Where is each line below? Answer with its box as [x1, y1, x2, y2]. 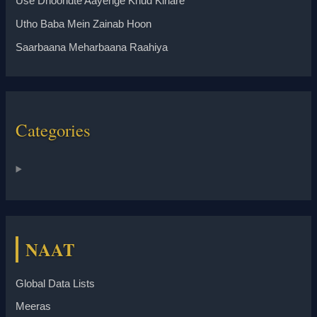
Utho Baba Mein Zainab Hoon [16, 18, 152, 30]
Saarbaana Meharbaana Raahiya [16, 42, 168, 54]
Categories [16, 117, 91, 142]
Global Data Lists [16, 278, 96, 290]
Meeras [16, 301, 52, 313]
